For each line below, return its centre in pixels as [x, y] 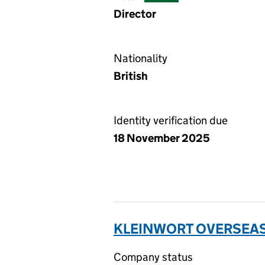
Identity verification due [171, 120]
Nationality [140, 58]
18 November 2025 [162, 138]
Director [135, 14]
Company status [153, 257]
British [131, 76]
